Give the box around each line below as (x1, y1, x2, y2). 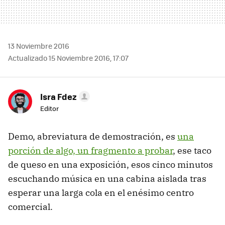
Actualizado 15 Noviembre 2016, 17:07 (8, 52, 129, 63)
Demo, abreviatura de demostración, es (8, 130, 177, 142)
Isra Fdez (40, 90, 77, 102)
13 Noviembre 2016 (8, 40, 69, 51)
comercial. (8, 200, 53, 212)
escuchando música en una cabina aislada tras (8, 172, 206, 184)
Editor (40, 103, 59, 113)
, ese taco (173, 144, 211, 156)
